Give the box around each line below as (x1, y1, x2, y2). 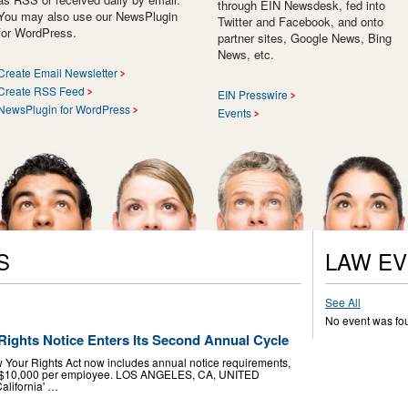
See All (324, 293, 361, 310)
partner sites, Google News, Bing (218, 28, 392, 46)
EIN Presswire (218, 86, 288, 102)
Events (218, 104, 251, 120)
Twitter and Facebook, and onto (218, 12, 383, 30)
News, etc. (218, 45, 274, 63)
